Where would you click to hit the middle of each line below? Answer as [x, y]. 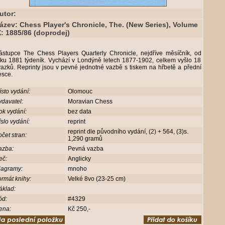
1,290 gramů [86, 139]
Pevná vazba [86, 149]
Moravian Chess [91, 101]
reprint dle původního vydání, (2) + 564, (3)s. [128, 132]
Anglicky [80, 159]
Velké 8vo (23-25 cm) [98, 179]
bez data [80, 111]
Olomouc [81, 91]
